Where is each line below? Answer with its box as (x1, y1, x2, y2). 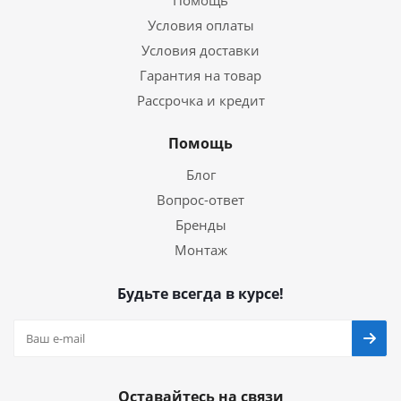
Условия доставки (141, 41, 260, 59)
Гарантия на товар (140, 66, 261, 84)
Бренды (175, 216, 226, 234)
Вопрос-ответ (157, 191, 244, 209)
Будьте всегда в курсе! (117, 284, 284, 303)
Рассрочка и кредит (136, 91, 265, 109)
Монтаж (174, 241, 227, 259)
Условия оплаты (147, 16, 254, 34)
